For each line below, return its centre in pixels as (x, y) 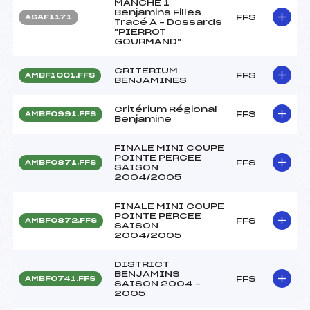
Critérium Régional (166, 109)
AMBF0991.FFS (61, 114)
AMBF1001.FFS (60, 75)
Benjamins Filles (158, 12)
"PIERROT (140, 31)
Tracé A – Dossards (168, 22)
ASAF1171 (48, 17)
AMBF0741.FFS (60, 279)
